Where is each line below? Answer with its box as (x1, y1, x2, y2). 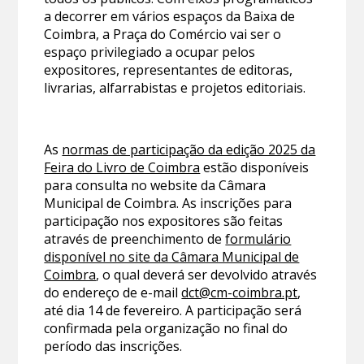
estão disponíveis (200, 158, 310, 176)
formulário (225, 229, 292, 248)
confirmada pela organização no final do (44, 318, 288, 337)
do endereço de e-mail (44, 283, 182, 301)
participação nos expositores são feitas (44, 211, 284, 230)
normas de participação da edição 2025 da (62, 140, 316, 158)
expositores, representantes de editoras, (44, 60, 293, 79)
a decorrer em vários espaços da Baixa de (44, 6, 296, 25)
